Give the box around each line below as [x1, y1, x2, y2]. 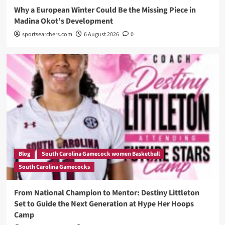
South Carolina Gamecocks [18, 163, 90, 172]
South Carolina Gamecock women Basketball [41, 150, 160, 159]
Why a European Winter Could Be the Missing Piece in [14, 5, 196, 16]
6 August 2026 [83, 30, 119, 39]
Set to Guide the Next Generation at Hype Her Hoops [14, 198, 194, 210]
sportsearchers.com [22, 30, 72, 39]
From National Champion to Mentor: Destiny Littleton [14, 187, 199, 199]
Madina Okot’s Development [14, 16, 113, 27]
